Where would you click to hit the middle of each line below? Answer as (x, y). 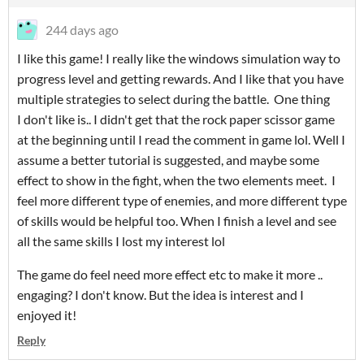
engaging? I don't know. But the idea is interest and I (160, 294)
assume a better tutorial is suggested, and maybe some (168, 159)
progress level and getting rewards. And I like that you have (180, 78)
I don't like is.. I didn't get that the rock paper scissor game (176, 119)
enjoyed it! (47, 314)
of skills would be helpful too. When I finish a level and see (177, 220)
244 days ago (82, 29)
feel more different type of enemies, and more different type (182, 200)
